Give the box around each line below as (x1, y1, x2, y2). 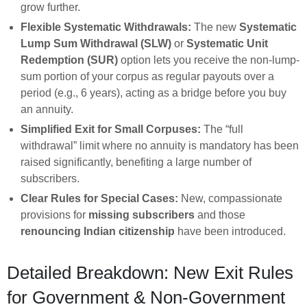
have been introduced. (175, 225, 286, 237)
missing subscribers (88, 208, 195, 221)
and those (195, 208, 245, 221)
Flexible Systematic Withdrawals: (21, 21, 191, 33)
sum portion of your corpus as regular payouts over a (21, 70, 274, 82)
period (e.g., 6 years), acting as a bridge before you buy (21, 86, 286, 99)
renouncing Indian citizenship (21, 225, 175, 237)
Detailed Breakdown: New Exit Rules (7, 262, 293, 283)
